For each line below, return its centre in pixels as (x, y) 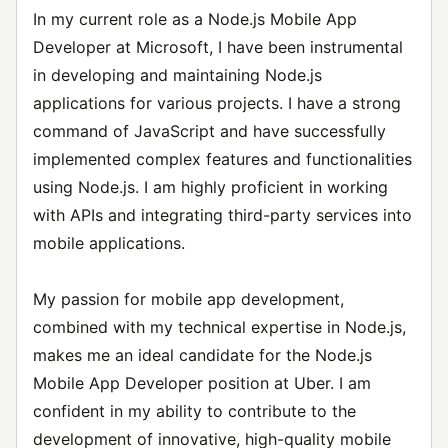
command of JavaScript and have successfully (209, 131)
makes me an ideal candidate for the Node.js (202, 355)
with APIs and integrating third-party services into (222, 215)
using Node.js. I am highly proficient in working (210, 187)
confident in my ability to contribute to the (194, 411)
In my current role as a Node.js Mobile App (195, 19)
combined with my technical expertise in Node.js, (219, 327)
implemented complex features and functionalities (222, 159)
